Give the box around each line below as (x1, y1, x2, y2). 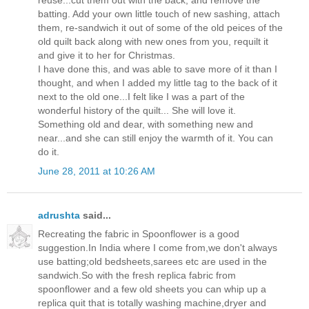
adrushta (38, 209, 80, 221)
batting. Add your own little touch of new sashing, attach (38, 8, 280, 20)
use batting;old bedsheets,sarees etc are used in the (38, 255, 267, 267)
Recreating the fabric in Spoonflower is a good (38, 228, 239, 239)
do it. (38, 146, 59, 158)
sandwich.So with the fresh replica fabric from (38, 269, 236, 281)
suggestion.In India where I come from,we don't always (38, 241, 277, 253)
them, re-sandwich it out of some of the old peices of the (38, 22, 283, 34)
